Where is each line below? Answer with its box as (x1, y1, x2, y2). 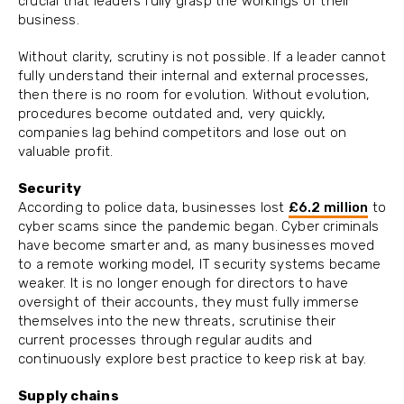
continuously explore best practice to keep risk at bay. (18, 351, 367, 368)
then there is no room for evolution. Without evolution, (18, 87, 371, 104)
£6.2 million (288, 199, 369, 216)
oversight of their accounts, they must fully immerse (18, 294, 359, 311)
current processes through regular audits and (18, 332, 313, 349)
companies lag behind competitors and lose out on (18, 124, 347, 142)
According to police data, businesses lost (18, 199, 289, 216)
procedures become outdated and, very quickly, (18, 106, 326, 123)
